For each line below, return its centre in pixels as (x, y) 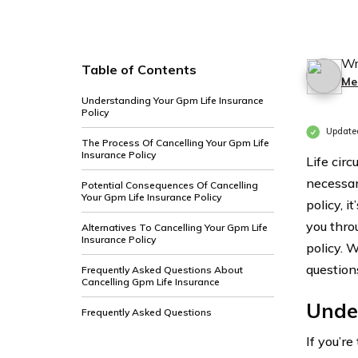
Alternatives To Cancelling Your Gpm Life (175, 227)
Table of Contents (139, 70)
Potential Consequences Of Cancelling (170, 185)
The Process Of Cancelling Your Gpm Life (175, 143)
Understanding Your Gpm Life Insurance (173, 100)
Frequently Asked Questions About (162, 270)
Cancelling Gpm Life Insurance (151, 282)
